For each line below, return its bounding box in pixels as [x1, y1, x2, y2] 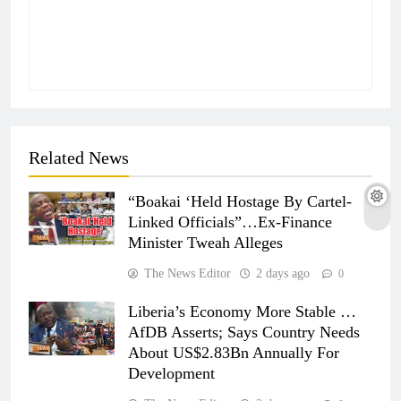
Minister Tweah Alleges [128, 234, 283, 252]
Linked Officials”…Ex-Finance [128, 213, 332, 232]
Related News [29, 148, 129, 168]
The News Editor [144, 267, 231, 281]
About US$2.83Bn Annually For [128, 344, 339, 363]
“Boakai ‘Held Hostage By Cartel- [128, 192, 352, 211]
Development [128, 364, 215, 383]
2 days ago [256, 267, 310, 281]
